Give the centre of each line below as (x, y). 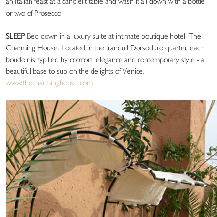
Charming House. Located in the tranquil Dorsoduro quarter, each (105, 48)
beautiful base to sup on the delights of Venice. (75, 71)
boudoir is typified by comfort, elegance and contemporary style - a (105, 60)
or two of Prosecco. (34, 13)
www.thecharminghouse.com (49, 83)
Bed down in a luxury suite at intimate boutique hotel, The (113, 36)
